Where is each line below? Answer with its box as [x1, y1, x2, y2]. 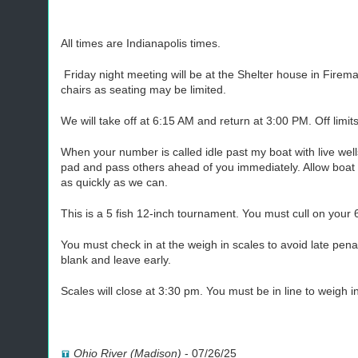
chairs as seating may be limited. [61, 83, 226, 96]
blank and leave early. [61, 253, 171, 266]
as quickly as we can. [61, 176, 168, 189]
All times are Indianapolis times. [61, 37, 221, 50]
